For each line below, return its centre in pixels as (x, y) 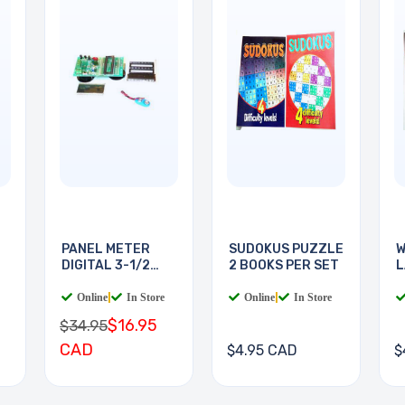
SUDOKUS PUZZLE (286, 250)
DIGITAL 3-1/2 (106, 266)
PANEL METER (106, 250)
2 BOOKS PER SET (284, 266)
